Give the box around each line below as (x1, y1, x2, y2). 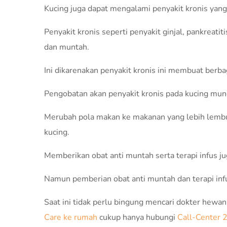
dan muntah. (44, 42, 89, 53)
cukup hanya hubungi (99, 212, 177, 223)
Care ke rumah (44, 212, 99, 223)
